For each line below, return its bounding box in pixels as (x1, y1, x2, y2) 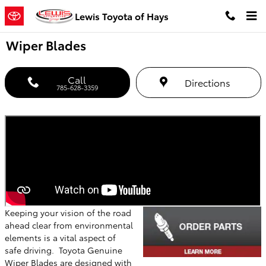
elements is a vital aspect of (5, 232, 116, 243)
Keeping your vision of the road (5, 207, 131, 218)
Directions (185, 75, 230, 89)
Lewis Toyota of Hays (75, 9, 169, 23)
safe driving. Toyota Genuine (5, 244, 122, 256)
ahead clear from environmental (5, 219, 133, 231)
